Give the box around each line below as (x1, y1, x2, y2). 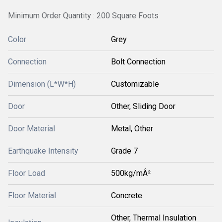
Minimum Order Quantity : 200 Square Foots (8, 11, 159, 20)
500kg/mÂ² (111, 168, 151, 178)
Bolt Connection (111, 57, 166, 66)
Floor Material (8, 191, 56, 200)
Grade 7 (111, 146, 138, 156)
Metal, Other (111, 124, 153, 133)
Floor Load (8, 168, 45, 178)
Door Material (8, 124, 55, 133)
